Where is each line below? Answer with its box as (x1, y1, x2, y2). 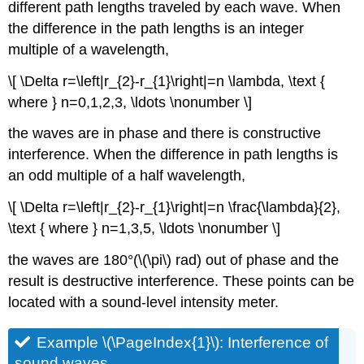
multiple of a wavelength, (8, 41, 170, 58)
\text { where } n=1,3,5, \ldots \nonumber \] (8, 220, 281, 237)
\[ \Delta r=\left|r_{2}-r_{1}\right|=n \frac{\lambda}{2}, (8, 199, 341, 216)
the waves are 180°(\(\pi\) (8, 252, 172, 269)
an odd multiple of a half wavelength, (8, 167, 246, 184)
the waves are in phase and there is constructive (8, 125, 322, 142)
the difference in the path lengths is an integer (8, 19, 305, 37)
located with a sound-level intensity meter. (8, 294, 279, 311)
